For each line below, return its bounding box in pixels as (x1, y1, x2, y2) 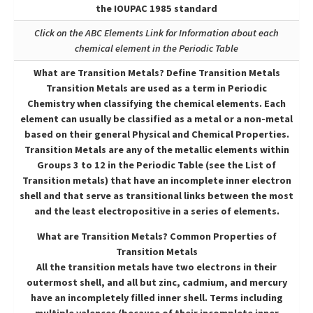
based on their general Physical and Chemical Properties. (24, 128, 289, 140)
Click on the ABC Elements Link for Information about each (34, 27, 279, 39)
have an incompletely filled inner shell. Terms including (30, 291, 283, 305)
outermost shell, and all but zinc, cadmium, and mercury (26, 276, 287, 289)
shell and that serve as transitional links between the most (20, 189, 293, 202)
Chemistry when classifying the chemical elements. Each (27, 97, 286, 110)
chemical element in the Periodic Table (75, 42, 238, 54)
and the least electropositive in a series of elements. (34, 205, 279, 217)
